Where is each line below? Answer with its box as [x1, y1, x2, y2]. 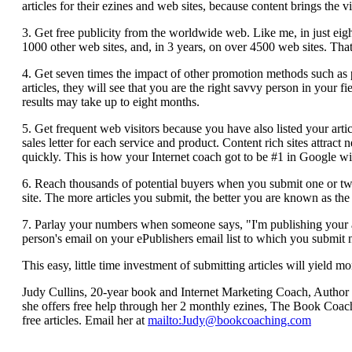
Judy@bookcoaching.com [181, 313, 311, 327]
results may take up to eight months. [22, 94, 200, 108]
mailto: [148, 313, 181, 327]
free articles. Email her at [22, 313, 148, 327]
